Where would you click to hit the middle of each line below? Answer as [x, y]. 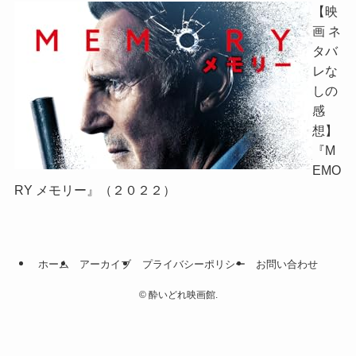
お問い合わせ [287, 264]
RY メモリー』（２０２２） [95, 190]
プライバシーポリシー [193, 264]
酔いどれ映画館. [182, 295]
